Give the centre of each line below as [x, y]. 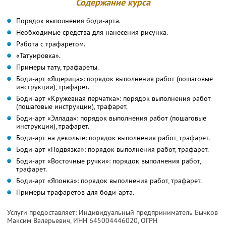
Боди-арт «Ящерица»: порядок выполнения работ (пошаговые [115, 78]
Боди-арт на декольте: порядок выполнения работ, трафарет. [113, 137]
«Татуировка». [38, 55]
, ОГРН [148, 220]
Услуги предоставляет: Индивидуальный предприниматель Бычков [112, 212]
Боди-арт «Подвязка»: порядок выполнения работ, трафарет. [112, 149]
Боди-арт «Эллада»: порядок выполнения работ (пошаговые [111, 118]
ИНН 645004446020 [105, 220]
